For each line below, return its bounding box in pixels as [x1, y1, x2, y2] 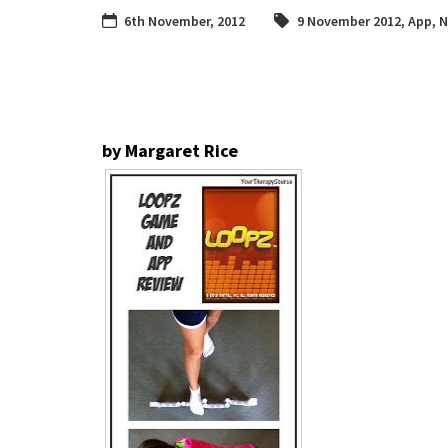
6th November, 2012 [124, 11, 245, 30]
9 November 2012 [297, 11, 401, 30]
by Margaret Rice [102, 138, 238, 162]
